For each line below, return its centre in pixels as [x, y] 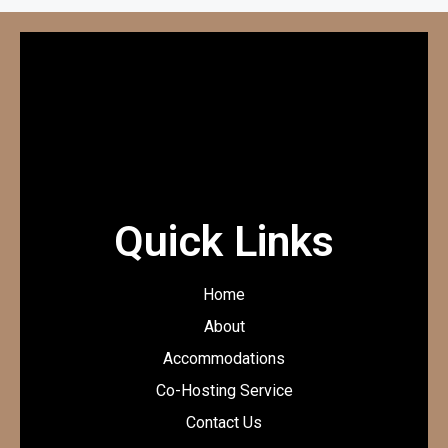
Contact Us [224, 422]
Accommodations [224, 358]
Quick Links [224, 240]
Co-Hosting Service [224, 390]
